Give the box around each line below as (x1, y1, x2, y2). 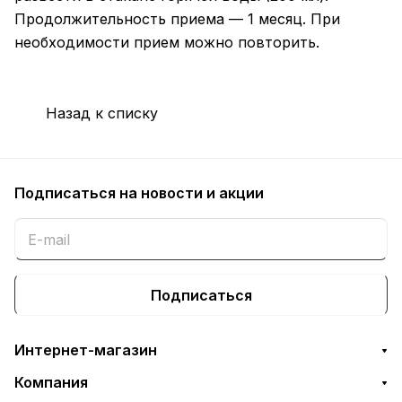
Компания (14, 373, 88, 391)
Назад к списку (46, 103, 158, 122)
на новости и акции (119, 184, 264, 202)
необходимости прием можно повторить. (14, 33, 319, 52)
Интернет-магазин (14, 341, 157, 359)
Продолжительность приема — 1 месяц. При (14, 10, 340, 29)
